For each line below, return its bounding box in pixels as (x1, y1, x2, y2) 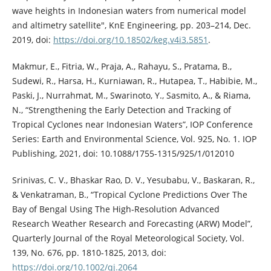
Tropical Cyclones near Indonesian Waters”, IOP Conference (11, 119, 253, 131)
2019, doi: (11, 34, 53, 46)
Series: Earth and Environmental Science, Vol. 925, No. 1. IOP (11, 133, 256, 145)
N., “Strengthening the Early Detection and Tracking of (11, 104, 231, 116)
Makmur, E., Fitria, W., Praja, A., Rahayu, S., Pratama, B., (11, 60, 232, 73)
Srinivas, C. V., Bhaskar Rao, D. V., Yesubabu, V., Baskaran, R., (11, 174, 255, 186)
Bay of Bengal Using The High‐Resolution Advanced (11, 203, 220, 215)
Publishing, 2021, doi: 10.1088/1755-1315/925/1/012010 (11, 148, 234, 160)
